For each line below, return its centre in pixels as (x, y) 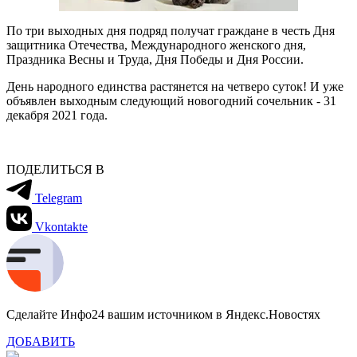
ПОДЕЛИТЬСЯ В (55, 169)
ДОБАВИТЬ (41, 341)
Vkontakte (61, 226)
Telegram (59, 198)
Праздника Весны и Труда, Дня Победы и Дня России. (155, 59)
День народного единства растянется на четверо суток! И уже (175, 86)
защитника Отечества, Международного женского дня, (156, 45)
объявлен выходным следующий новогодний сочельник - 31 (171, 100)
